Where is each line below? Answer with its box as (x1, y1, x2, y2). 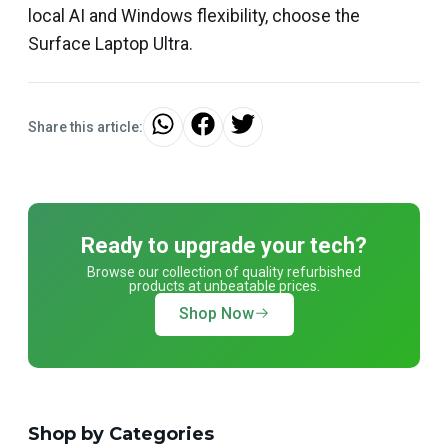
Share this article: (28, 118, 143, 135)
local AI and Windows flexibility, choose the (28, 5, 360, 26)
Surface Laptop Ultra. (28, 33, 193, 54)
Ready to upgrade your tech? (81, 232, 367, 258)
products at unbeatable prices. (128, 277, 320, 294)
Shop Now (178, 304, 254, 324)
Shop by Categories (28, 422, 214, 445)
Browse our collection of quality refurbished (87, 263, 361, 280)
